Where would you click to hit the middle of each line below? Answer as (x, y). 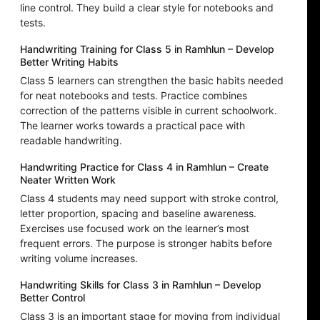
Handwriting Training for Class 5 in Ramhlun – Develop (147, 49)
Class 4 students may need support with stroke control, (149, 199)
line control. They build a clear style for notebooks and (147, 8)
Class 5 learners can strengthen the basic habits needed (152, 81)
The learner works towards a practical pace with (132, 126)
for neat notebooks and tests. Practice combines (134, 96)
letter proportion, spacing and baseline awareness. (138, 214)
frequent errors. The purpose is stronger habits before (146, 244)
